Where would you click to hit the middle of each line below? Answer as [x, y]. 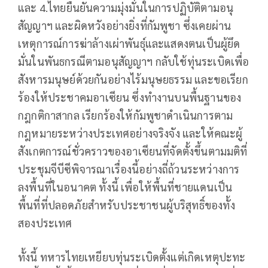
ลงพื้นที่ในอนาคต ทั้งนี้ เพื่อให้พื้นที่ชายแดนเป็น [125, 187]
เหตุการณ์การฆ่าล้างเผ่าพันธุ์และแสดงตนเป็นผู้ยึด [129, 44]
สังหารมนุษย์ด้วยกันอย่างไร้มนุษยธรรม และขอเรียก [133, 80]
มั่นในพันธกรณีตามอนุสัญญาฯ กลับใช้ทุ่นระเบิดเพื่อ [134, 62]
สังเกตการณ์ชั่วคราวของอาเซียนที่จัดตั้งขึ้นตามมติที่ [133, 151]
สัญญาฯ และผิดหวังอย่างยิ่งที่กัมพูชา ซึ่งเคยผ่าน [125, 26]
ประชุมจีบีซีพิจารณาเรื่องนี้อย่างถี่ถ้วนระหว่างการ [129, 169]
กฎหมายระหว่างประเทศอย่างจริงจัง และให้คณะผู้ [130, 133]
